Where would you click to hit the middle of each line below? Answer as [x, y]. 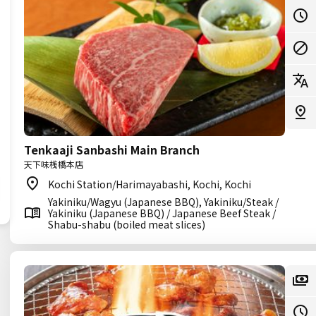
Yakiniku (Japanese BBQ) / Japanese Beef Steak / [162, 213]
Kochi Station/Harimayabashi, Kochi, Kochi [150, 184]
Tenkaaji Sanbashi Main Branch [112, 150]
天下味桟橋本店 [54, 164]
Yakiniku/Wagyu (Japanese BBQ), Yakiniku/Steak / [163, 202]
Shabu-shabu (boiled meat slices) [127, 224]
